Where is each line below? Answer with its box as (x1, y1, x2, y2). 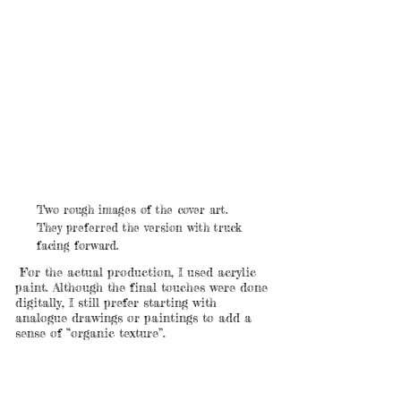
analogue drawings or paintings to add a (15, 310, 252, 325)
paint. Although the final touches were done (15, 279, 268, 294)
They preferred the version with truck (37, 220, 242, 235)
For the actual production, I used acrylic (15, 264, 256, 279)
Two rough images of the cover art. (37, 202, 227, 217)
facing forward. (37, 238, 118, 252)
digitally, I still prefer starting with (15, 294, 217, 310)
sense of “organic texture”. (15, 325, 166, 340)
